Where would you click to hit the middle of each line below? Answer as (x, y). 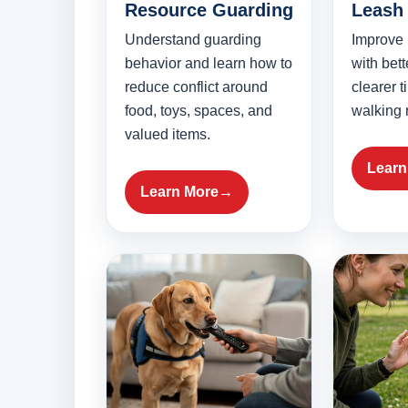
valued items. (168, 135)
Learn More (179, 192)
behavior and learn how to (209, 64)
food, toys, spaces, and (199, 111)
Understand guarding (193, 40)
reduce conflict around (196, 87)
